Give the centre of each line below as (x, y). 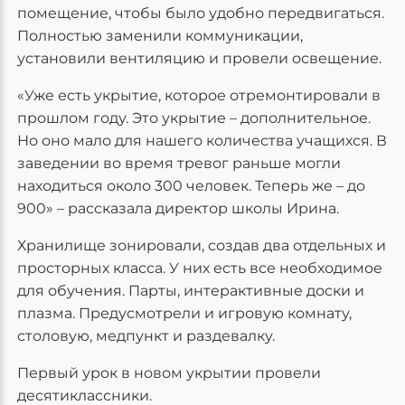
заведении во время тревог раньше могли (179, 164)
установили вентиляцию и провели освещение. (199, 59)
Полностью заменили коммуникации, (160, 36)
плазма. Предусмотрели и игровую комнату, (184, 314)
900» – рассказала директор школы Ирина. (178, 209)
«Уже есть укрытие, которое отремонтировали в (199, 96)
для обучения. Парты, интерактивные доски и (191, 291)
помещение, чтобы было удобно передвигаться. (201, 14)
